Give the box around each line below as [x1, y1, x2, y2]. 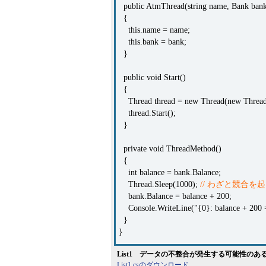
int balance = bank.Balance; [119, 168, 221, 177]
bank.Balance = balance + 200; [119, 192, 232, 201]
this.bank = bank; [119, 37, 186, 46]
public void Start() [119, 73, 186, 82]
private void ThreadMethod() [119, 144, 221, 153]
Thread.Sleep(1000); [119, 180, 200, 189]
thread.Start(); [119, 109, 176, 118]
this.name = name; [119, 26, 190, 34]
